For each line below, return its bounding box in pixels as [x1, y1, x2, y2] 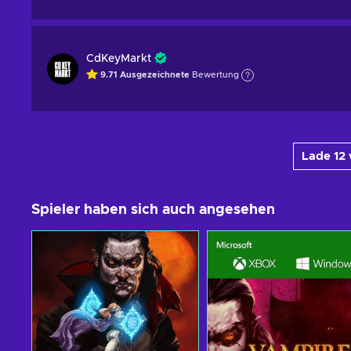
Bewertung [192, 71, 239, 80]
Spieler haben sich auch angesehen [31, 203, 275, 217]
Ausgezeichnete [120, 71, 192, 80]
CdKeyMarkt [86, 53, 151, 64]
